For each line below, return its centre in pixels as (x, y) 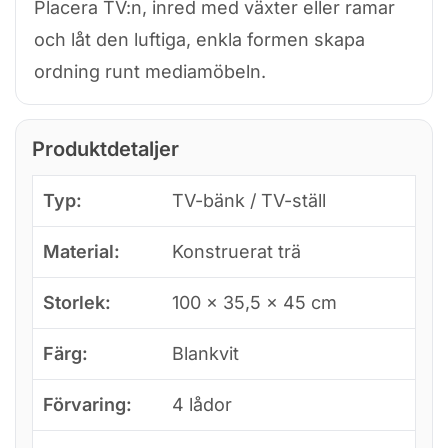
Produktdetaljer (105, 148)
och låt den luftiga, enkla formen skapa (199, 39)
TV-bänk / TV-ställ (249, 200)
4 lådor (202, 404)
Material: (81, 251)
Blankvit (205, 353)
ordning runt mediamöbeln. (150, 71)
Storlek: (77, 302)
